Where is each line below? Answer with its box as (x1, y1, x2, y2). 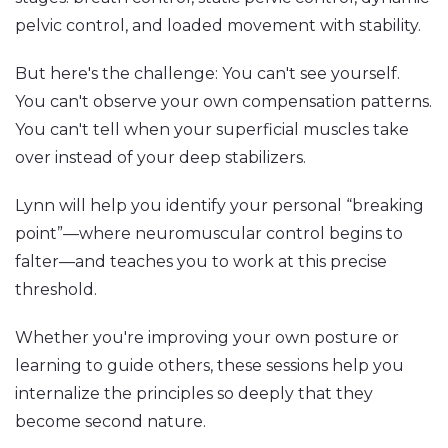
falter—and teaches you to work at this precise (15, 252, 387, 272)
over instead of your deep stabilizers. (15, 148, 306, 168)
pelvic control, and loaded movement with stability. (15, 16, 421, 36)
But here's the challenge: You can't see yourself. (15, 64, 400, 84)
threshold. (15, 280, 97, 300)
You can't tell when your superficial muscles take (15, 120, 409, 140)
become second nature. (15, 412, 206, 432)
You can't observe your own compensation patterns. (15, 92, 432, 112)
